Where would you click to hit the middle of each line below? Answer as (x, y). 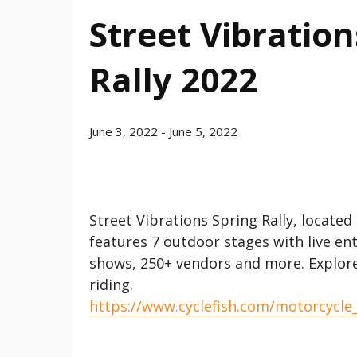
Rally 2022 (173, 79)
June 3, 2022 (124, 131)
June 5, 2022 (203, 131)
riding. (111, 284)
